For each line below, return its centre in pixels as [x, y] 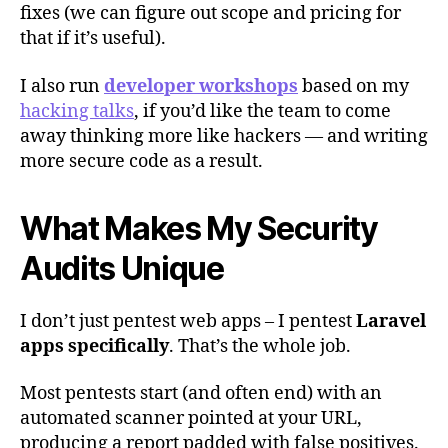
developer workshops [201, 86]
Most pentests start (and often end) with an [201, 394]
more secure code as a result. [141, 161]
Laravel [391, 321]
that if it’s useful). [93, 39]
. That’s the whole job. [260, 346]
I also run [62, 86]
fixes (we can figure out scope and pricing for [210, 14]
